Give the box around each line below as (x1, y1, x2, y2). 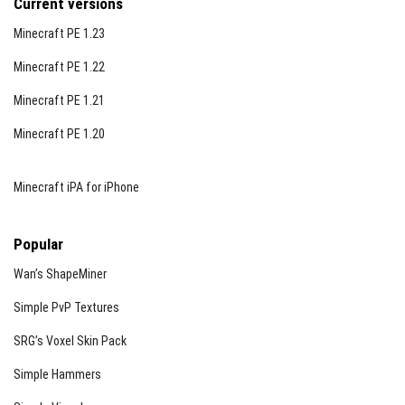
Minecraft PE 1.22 (14, 60, 105, 74)
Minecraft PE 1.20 (14, 127, 105, 141)
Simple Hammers (14, 367, 101, 381)
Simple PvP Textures (14, 300, 119, 315)
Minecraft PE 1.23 (14, 26, 105, 41)
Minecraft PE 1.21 (14, 93, 105, 108)
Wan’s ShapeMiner (14, 267, 107, 281)
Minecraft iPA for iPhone (14, 180, 139, 194)
